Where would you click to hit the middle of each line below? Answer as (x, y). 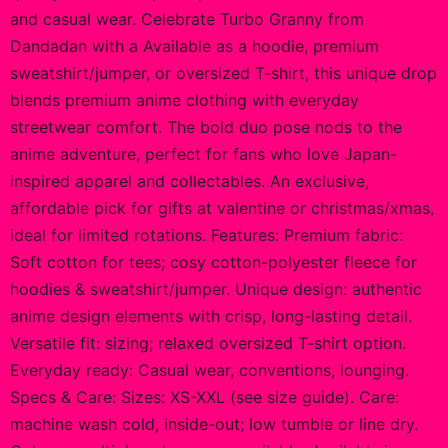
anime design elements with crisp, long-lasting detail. (211, 316)
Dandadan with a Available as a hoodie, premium (194, 46)
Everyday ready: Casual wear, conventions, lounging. (209, 370)
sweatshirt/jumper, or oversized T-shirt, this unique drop (223, 73)
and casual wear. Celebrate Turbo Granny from (187, 19)
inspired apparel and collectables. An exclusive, (189, 181)
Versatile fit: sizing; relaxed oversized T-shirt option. (208, 343)
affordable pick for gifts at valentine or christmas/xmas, (222, 208)
